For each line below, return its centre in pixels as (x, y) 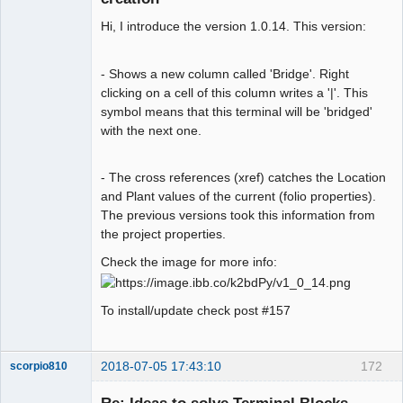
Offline (41, 137)
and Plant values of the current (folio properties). (238, 196)
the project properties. (163, 233)
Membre (30, 116)
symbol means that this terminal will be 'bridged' (237, 111)
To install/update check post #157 (196, 310)
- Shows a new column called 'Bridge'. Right (225, 73)
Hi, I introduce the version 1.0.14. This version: (233, 27)
